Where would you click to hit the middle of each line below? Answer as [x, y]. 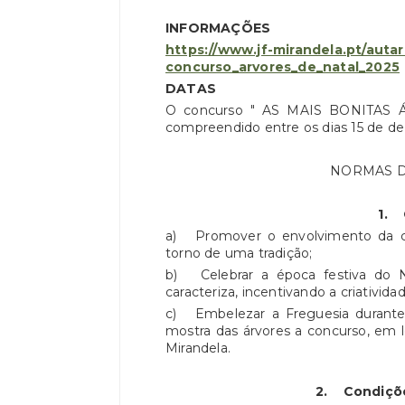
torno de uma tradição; [239, 253]
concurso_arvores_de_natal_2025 [283, 67]
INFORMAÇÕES [218, 28]
